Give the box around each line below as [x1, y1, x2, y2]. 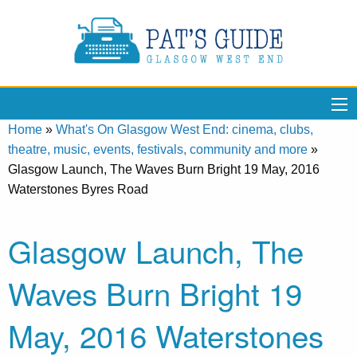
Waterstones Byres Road [8, 182, 148, 196]
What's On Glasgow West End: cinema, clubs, [56, 123, 313, 136]
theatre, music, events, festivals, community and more [8, 143, 308, 156]
